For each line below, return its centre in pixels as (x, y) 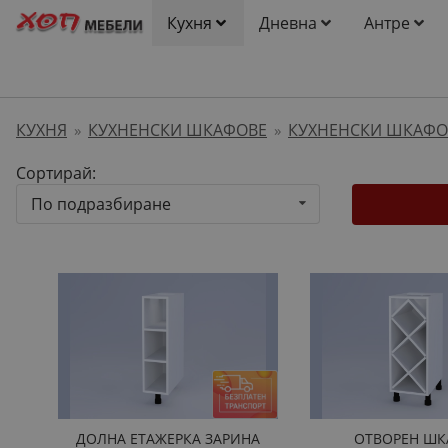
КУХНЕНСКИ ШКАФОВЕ (177, 130)
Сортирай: (56, 173)
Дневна (287, 23)
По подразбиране (101, 204)
